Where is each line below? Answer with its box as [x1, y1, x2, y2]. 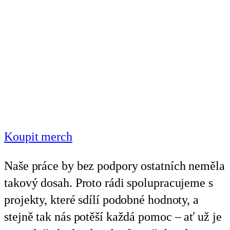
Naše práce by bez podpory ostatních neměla [4, 158, 225, 172]
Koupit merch [4, 129, 72, 143]
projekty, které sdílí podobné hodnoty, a [4, 192, 199, 206]
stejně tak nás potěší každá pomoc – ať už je [4, 209, 222, 223]
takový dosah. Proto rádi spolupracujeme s [4, 175, 213, 189]
